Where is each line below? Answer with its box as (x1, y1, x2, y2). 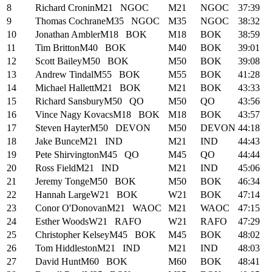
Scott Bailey (35, 55, 82, 66)
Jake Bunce (35, 135, 80, 146)
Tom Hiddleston (35, 242, 97, 253)
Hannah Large (35, 189, 90, 200)
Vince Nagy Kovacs (35, 109, 113, 120)
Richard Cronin (35, 2, 95, 13)
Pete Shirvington (35, 149, 99, 160)
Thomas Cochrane (35, 15, 106, 26)
